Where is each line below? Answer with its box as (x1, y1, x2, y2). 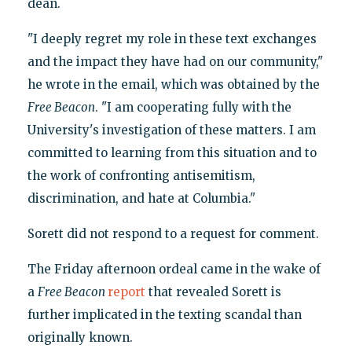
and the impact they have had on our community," (27, 54, 323, 70)
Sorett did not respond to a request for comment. (27, 226, 319, 242)
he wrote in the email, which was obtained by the (27, 77, 320, 93)
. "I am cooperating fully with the (94, 100, 291, 115)
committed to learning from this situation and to (27, 145, 317, 161)
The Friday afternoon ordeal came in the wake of (27, 262, 321, 277)
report (107, 284, 145, 300)
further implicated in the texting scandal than (27, 307, 302, 323)
